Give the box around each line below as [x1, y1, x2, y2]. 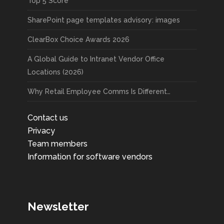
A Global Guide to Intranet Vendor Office [27, 55, 164, 63]
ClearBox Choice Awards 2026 [27, 35, 129, 44]
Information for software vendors [27, 152, 152, 162]
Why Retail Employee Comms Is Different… [27, 87, 170, 96]
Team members [27, 139, 87, 149]
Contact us [27, 113, 68, 123]
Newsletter [27, 200, 89, 213]
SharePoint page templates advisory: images [27, 16, 180, 24]
